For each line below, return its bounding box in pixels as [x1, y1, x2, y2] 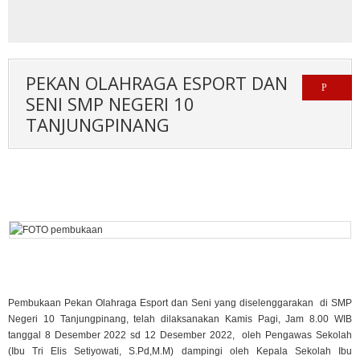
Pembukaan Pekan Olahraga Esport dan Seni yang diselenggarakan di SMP [8, 297, 352, 309]
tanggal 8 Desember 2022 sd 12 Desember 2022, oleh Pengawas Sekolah [8, 329, 352, 341]
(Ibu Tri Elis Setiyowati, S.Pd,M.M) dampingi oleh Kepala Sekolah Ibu [8, 346, 352, 357]
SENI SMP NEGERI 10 [26, 92, 194, 116]
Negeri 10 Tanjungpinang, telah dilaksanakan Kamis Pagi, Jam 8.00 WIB [8, 313, 352, 325]
